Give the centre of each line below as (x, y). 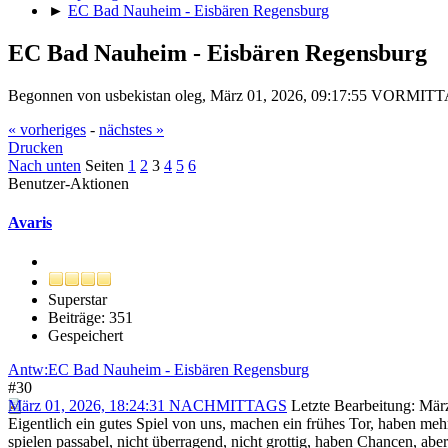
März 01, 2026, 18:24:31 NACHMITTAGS (147, 406)
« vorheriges (47, 129)
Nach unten (44, 165)
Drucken (35, 147)
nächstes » (131, 129)
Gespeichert (85, 336)
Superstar (77, 300)
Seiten (104, 165)
